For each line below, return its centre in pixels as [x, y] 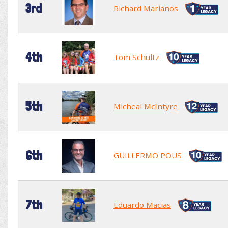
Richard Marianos [146, 8]
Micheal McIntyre [146, 106]
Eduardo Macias [142, 204]
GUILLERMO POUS [148, 155]
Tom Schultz [136, 57]
